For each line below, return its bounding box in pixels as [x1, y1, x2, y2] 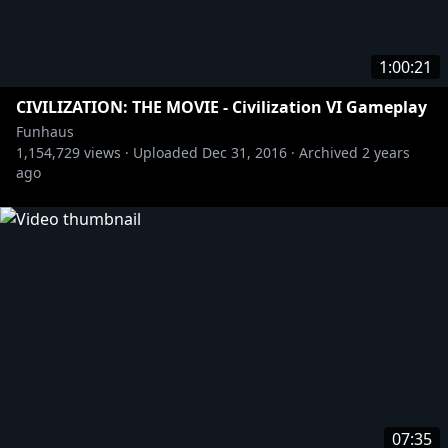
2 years [362, 143, 410, 162]
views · [80, 143, 129, 162]
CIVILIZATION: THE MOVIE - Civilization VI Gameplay [16, 96, 427, 118]
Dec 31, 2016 [202, 143, 287, 162]
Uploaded [133, 143, 198, 162]
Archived [299, 143, 358, 162]
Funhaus [16, 122, 74, 141]
